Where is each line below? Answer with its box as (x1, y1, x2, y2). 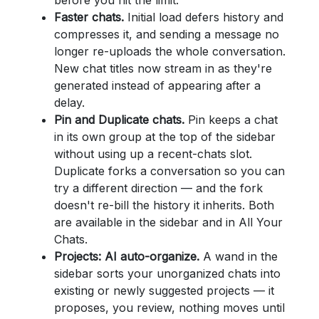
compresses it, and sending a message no (54, 27, 279, 41)
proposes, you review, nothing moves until (54, 300, 285, 315)
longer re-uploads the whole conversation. (54, 44, 286, 58)
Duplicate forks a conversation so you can (54, 164, 285, 178)
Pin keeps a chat (184, 113, 278, 127)
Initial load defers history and (124, 10, 283, 24)
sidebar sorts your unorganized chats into (54, 266, 281, 281)
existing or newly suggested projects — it (54, 283, 274, 298)
